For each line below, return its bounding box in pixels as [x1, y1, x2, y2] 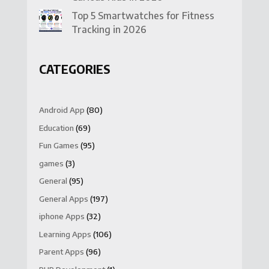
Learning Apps [38, 229, 91, 239]
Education [38, 122, 74, 133]
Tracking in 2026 [71, 23, 147, 35]
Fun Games [38, 141, 79, 151]
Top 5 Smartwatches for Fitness [71, 9, 214, 22]
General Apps [38, 193, 88, 204]
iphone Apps [38, 211, 85, 222]
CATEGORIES [38, 61, 110, 77]
